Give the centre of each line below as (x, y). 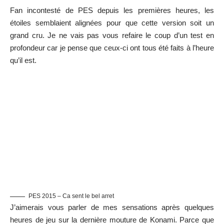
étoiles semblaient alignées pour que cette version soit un (112, 23)
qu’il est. (23, 60)
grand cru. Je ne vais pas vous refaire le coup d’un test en (112, 35)
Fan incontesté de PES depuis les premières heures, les (112, 10)
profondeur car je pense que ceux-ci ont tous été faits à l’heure (112, 48)
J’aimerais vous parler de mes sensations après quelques (112, 207)
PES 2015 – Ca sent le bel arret (71, 196)
